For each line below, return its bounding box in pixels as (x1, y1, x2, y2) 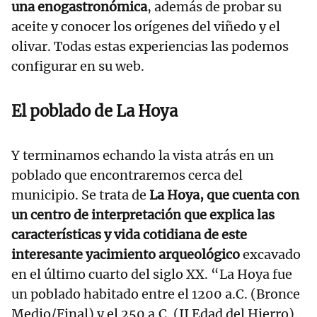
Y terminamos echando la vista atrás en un (11, 147, 274, 164)
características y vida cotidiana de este (11, 226, 247, 243)
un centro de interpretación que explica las (11, 207, 275, 224)
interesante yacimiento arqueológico (11, 246, 240, 263)
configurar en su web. (11, 58, 150, 75)
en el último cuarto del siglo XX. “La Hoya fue (11, 266, 292, 283)
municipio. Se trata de (11, 187, 149, 204)
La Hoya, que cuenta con (149, 187, 299, 204)
